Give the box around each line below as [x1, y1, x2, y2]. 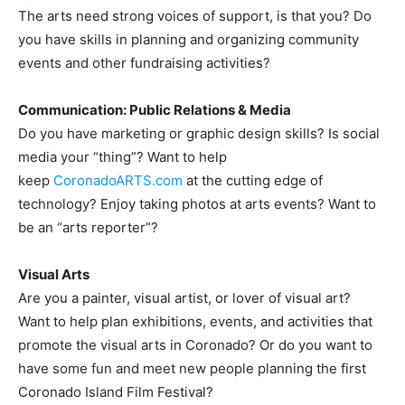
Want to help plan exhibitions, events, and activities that [18, 313, 372, 331]
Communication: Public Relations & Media [18, 101, 291, 119]
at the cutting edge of [183, 172, 323, 190]
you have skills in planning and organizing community [18, 31, 359, 49]
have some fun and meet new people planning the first [18, 360, 366, 378]
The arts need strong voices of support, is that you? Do [18, 7, 372, 25]
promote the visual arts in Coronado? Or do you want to [18, 336, 372, 354]
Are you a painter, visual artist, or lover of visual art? [18, 289, 354, 307]
